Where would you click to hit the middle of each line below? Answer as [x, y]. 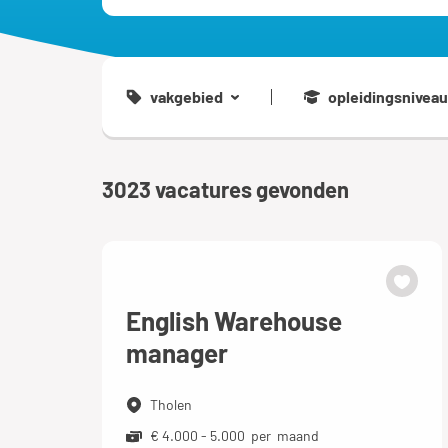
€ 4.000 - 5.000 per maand [234, 435]
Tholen [171, 404]
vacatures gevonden [252, 189]
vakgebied [186, 96]
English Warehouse [234, 320]
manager [177, 352]
